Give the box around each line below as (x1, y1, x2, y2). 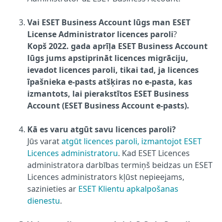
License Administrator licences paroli (27, 28, 173, 40)
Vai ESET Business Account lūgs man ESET (27, 16, 190, 28)
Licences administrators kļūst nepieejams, (27, 171, 184, 182)
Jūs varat (27, 135, 61, 147)
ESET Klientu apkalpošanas (78, 183, 178, 194)
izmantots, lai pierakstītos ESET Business (27, 88, 189, 99)
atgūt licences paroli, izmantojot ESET (61, 135, 202, 147)
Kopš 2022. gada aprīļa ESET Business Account (27, 40, 208, 52)
